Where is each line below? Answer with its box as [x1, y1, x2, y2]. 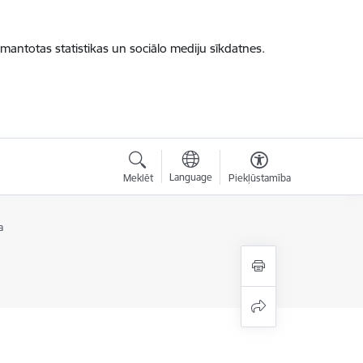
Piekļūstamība [228, 172, 291, 184]
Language [169, 171, 212, 183]
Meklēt [122, 172, 153, 184]
